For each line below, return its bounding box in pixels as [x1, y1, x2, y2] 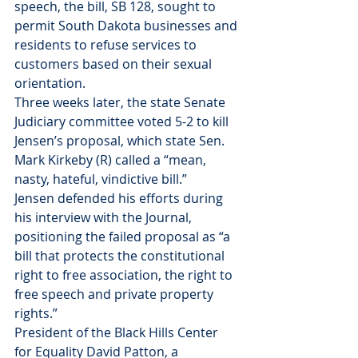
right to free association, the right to [14, 266, 236, 284]
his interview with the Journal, [14, 209, 195, 226]
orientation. [14, 74, 86, 92]
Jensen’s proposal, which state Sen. [14, 132, 228, 149]
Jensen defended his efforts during [14, 189, 226, 207]
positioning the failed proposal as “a [14, 228, 233, 245]
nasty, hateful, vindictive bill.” [14, 170, 187, 188]
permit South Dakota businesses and [14, 17, 241, 34]
